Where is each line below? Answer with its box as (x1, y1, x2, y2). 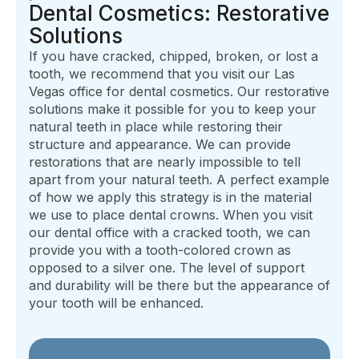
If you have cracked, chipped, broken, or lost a (29, 48, 318, 65)
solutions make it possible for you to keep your (29, 101, 317, 118)
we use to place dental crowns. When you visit (29, 207, 313, 224)
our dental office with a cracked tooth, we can (29, 224, 310, 241)
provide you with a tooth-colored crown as (29, 242, 291, 259)
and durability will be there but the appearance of (29, 277, 330, 294)
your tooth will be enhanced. (29, 295, 204, 312)
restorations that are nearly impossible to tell (29, 154, 301, 171)
